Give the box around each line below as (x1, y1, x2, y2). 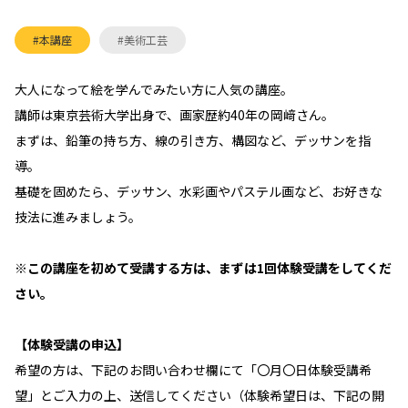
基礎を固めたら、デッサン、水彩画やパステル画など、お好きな (15, 182, 382, 200)
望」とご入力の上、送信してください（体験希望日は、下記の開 (15, 386, 384, 404)
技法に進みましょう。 (15, 208, 141, 226)
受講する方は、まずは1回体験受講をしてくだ (129, 259, 392, 277)
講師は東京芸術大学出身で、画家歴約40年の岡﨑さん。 (15, 106, 334, 124)
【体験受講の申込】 (15, 335, 142, 353)
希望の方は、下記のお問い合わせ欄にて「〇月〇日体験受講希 (15, 361, 372, 379)
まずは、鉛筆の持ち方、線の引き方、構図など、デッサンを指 (15, 131, 371, 149)
